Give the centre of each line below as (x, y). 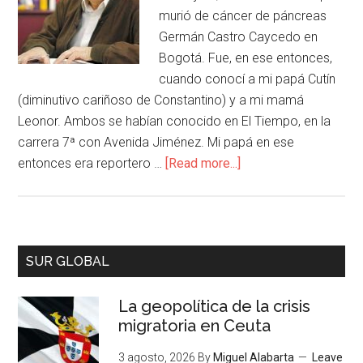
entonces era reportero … (92, 163)
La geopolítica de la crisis (215, 306)
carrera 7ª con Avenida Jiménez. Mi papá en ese (156, 142)
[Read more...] (203, 163)
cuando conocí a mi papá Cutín (248, 79)
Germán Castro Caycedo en (239, 37)
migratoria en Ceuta (195, 326)
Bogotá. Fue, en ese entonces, (246, 58)
